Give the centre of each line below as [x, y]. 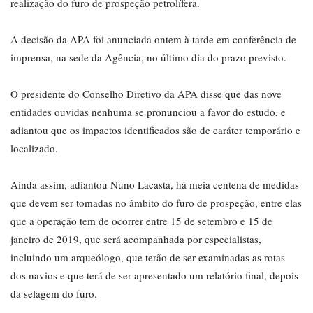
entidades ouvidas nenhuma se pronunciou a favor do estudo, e [148, 111]
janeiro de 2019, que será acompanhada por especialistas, [136, 239]
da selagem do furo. [54, 293]
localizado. [34, 148]
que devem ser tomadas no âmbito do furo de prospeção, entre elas [156, 202]
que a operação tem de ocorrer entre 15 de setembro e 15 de [141, 220]
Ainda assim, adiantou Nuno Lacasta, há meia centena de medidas [155, 184]
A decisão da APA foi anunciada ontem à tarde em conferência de [153, 39]
